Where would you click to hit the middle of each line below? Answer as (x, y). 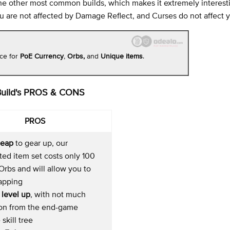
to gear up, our (41, 143)
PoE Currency (42, 56)
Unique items (122, 56)
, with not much (58, 194)
